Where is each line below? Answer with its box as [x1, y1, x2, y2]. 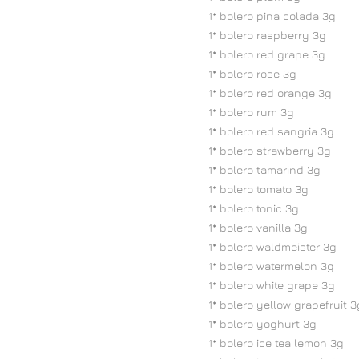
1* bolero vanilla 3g [198, 220, 308, 234]
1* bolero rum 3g [198, 105, 294, 119]
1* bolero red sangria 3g [198, 124, 334, 138]
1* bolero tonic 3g [198, 201, 299, 215]
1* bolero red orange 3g [198, 86, 332, 99]
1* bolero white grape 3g [198, 278, 335, 292]
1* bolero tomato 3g [198, 182, 309, 196]
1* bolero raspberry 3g [198, 28, 326, 42]
